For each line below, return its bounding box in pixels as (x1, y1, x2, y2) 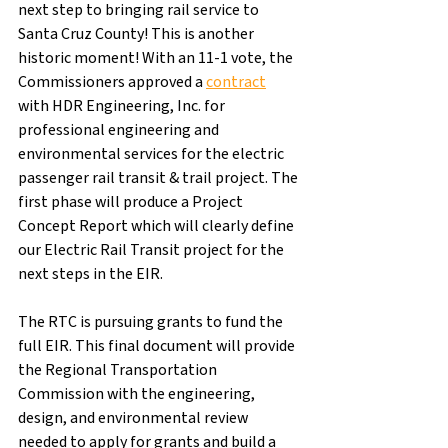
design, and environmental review (18, 406, 251, 429)
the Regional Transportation (18, 358, 220, 381)
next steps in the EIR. (18, 262, 163, 285)
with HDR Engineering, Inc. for (18, 94, 228, 117)
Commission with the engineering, (18, 382, 258, 405)
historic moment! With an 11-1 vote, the (18, 46, 296, 69)
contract (206, 70, 266, 93)
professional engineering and (18, 118, 222, 141)
